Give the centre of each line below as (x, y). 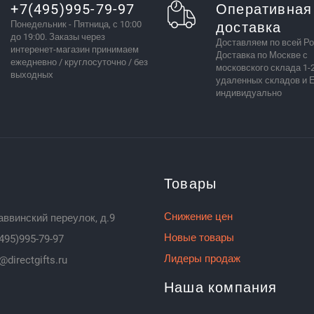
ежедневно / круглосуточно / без (80, 62)
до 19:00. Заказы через (58, 36)
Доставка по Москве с (261, 55)
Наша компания (221, 287)
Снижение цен (198, 216)
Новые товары (199, 237)
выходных (32, 74)
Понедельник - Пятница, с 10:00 (76, 24)
